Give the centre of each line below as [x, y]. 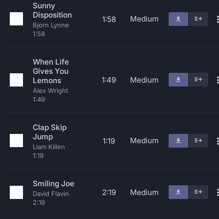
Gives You [51, 71]
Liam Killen [49, 147]
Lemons [47, 80]
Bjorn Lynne [51, 25]
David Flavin [51, 194]
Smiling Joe [54, 184]
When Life [51, 62]
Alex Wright [50, 90]
